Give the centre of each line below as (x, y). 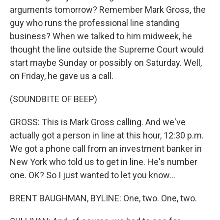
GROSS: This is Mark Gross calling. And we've (98, 122)
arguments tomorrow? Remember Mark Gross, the (108, 10)
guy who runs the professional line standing (95, 23)
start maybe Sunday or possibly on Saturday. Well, (106, 63)
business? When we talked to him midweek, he (101, 36)
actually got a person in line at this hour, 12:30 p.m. (107, 135)
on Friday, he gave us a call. (62, 76)
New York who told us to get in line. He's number (104, 162)
